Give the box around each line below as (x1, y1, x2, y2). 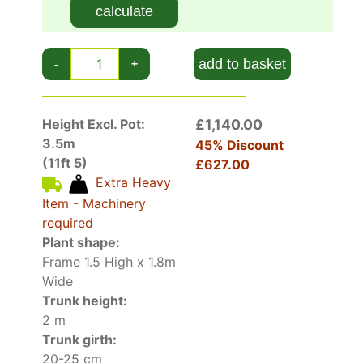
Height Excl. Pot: (42, 116, 146, 133)
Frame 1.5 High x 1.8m (42, 253, 177, 270)
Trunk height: (42, 292, 128, 309)
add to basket (198, 56, 286, 73)
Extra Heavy (96, 174, 172, 191)
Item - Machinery (42, 194, 147, 211)
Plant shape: (42, 233, 121, 250)
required (42, 214, 94, 231)
